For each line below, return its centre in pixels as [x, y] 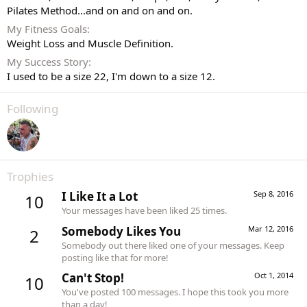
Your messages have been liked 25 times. [144, 211]
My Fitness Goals [47, 29]
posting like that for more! [115, 257]
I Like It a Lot [100, 197]
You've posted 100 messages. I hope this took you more [175, 292]
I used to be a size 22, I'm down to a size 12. [111, 76]
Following [33, 109]
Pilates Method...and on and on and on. [100, 10]
